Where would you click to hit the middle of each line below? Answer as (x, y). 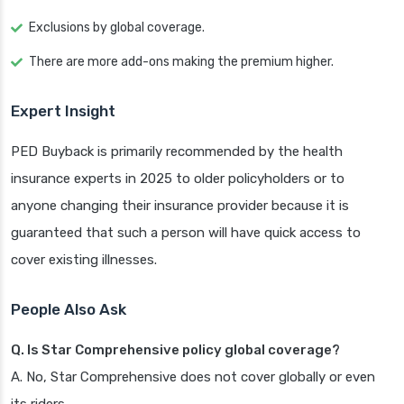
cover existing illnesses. (84, 260)
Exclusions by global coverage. (117, 28)
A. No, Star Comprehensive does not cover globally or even (193, 377)
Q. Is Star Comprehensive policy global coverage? (175, 350)
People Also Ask (69, 310)
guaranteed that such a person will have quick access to (186, 233)
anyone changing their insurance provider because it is (180, 206)
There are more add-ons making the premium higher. (181, 62)
